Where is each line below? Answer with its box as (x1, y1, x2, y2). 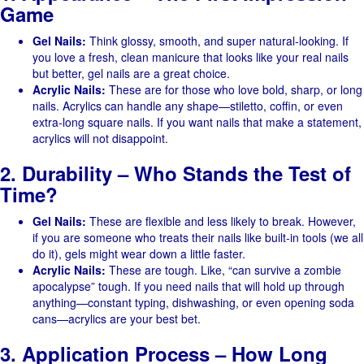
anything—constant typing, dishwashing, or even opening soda (32, 294, 354, 310)
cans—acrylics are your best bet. (32, 310, 201, 327)
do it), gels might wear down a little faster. (32, 245, 245, 262)
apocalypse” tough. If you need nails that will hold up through (32, 278, 344, 294)
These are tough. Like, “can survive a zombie (106, 262, 341, 278)
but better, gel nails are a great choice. (32, 65, 230, 81)
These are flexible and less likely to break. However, (86, 213, 356, 229)
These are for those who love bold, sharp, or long (106, 81, 362, 97)
